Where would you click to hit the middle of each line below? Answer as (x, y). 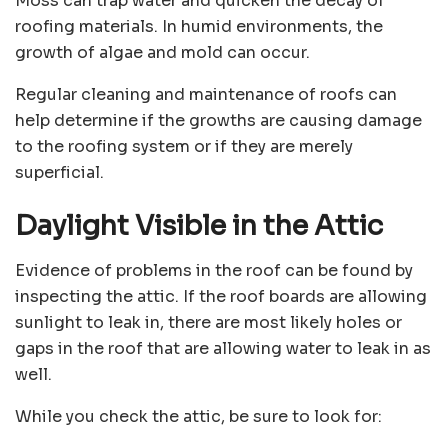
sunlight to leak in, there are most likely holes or (208, 323)
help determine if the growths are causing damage (218, 120)
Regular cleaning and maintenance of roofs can (206, 94)
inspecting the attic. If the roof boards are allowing (221, 297)
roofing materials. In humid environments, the (199, 26)
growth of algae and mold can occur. (162, 52)
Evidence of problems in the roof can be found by (214, 271)
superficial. (59, 172)
